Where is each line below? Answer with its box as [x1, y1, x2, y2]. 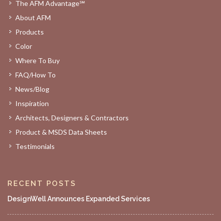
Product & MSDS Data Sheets [15, 128, 107, 136]
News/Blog [15, 85, 49, 93]
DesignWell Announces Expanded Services [7, 195, 150, 203]
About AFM [15, 13, 51, 22]
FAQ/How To [15, 71, 56, 79]
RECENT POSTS [7, 179, 76, 188]
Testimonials [15, 142, 55, 150]
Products [15, 28, 44, 36]
